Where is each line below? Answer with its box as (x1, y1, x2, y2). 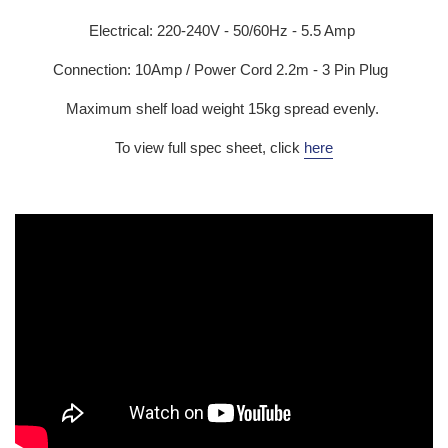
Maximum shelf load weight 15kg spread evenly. (65, 100, 383, 118)
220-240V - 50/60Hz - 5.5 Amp (157, 22, 359, 40)
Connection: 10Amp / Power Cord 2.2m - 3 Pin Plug (52, 61, 396, 79)
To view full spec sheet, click (115, 139, 304, 157)
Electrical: (89, 22, 157, 40)
